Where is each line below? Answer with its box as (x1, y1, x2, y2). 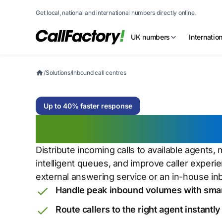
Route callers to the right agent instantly (55, 204, 221, 215)
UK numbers (131, 33, 170, 41)
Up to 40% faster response (44, 102, 132, 111)
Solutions (45, 69, 70, 76)
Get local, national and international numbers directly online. (36, 9, 196, 16)
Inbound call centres (72, 69, 126, 76)
